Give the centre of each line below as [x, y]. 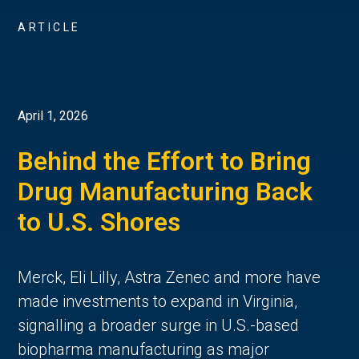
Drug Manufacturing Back [165, 191]
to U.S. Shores [99, 222]
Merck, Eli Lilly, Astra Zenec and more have [169, 277]
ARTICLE [49, 28]
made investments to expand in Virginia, [158, 301]
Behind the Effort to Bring [165, 161]
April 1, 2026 [53, 115]
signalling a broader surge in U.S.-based [159, 325]
